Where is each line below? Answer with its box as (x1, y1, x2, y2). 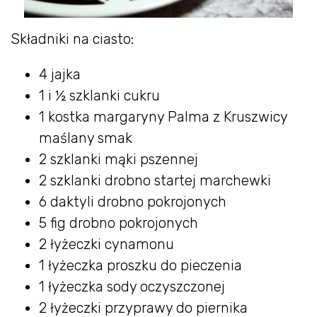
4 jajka (39, 65, 81, 83)
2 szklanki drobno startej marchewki (39, 171, 271, 189)
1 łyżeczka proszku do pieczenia (39, 256, 242, 274)
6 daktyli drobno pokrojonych (39, 192, 226, 210)
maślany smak (39, 129, 132, 146)
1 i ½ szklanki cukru (39, 86, 160, 104)
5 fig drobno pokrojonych (39, 214, 198, 231)
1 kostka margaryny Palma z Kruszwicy (39, 108, 287, 125)
